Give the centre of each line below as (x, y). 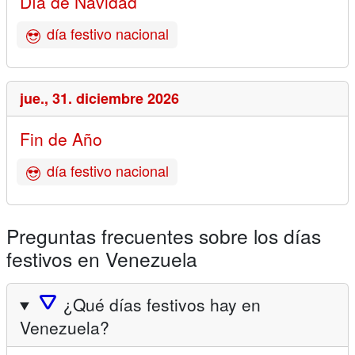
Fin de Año (61, 139)
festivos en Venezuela (102, 258)
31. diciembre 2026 (116, 99)
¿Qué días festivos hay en (162, 304)
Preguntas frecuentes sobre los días (164, 235)
